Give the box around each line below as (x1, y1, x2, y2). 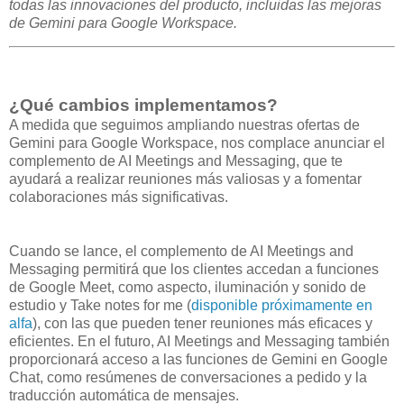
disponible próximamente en (191, 298, 372, 314)
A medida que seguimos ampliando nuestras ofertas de (9, 117, 360, 133)
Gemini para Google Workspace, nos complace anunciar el (9, 135, 385, 151)
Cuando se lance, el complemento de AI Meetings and (9, 243, 353, 260)
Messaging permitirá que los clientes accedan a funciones (9, 262, 379, 278)
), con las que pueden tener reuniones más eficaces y (32, 316, 372, 332)
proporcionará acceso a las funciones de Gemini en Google (9, 352, 388, 368)
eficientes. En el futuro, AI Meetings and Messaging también (9, 334, 390, 350)
